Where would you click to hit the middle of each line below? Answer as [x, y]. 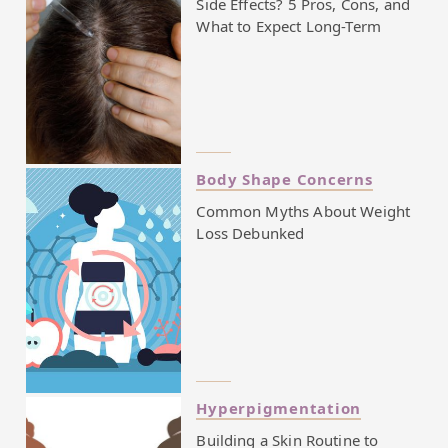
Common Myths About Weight [303, 211]
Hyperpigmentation [279, 407]
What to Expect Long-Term [289, 26]
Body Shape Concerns [284, 178]
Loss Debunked [250, 233]
